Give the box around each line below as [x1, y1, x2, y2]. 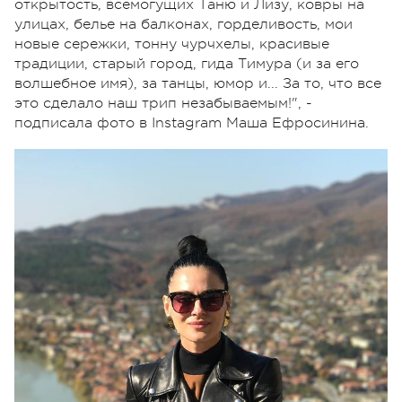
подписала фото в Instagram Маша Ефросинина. [14, 114, 369, 131]
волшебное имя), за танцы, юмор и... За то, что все [14, 74, 381, 92]
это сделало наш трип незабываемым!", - [14, 94, 312, 111]
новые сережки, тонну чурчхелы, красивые [14, 35, 329, 52]
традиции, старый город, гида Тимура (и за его [14, 55, 359, 72]
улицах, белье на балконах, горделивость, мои [14, 15, 353, 32]
